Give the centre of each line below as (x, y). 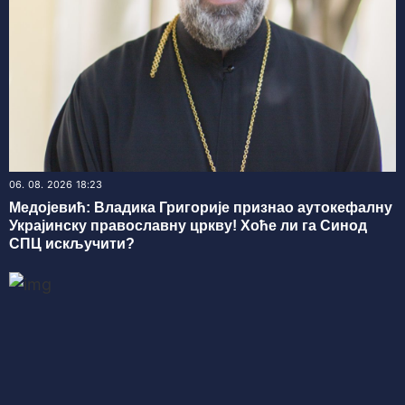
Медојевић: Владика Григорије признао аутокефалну (201, 208)
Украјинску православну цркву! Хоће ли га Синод (188, 226)
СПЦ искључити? (72, 244)
